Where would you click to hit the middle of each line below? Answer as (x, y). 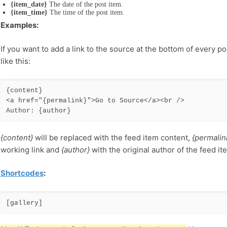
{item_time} (29, 13)
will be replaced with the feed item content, (112, 137)
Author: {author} (38, 111)
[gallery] (24, 203)
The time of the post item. (86, 13)
